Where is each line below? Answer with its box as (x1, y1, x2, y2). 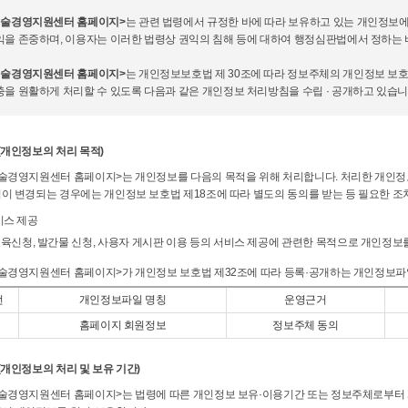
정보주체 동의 (272, 318, 339, 331)
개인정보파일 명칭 (78, 292, 167, 306)
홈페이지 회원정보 (78, 318, 167, 331)
